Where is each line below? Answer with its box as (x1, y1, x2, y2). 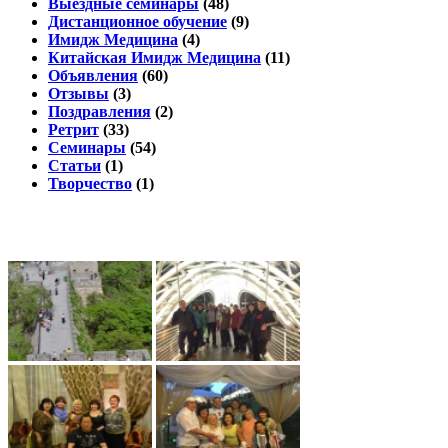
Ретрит (48, 121, 99, 139)
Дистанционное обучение (48, 13, 227, 31)
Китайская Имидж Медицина (48, 49, 261, 67)
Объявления (48, 67, 138, 85)
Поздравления (48, 103, 151, 121)
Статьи (48, 157, 101, 175)
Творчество (48, 175, 132, 193)
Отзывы (48, 85, 109, 103)
